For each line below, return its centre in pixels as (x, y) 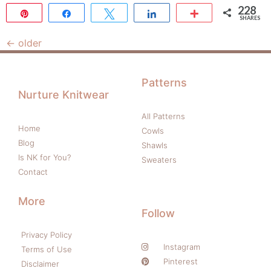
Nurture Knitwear (64, 95)
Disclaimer (40, 264)
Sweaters (159, 160)
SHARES (250, 18)
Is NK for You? (44, 157)
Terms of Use (47, 249)
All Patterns (163, 116)
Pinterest (181, 261)
